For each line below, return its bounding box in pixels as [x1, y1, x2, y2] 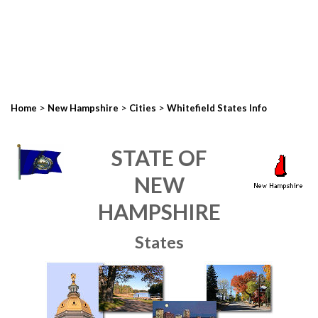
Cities [129, 102, 156, 114]
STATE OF [111, 145, 207, 170]
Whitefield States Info [167, 102, 267, 114]
